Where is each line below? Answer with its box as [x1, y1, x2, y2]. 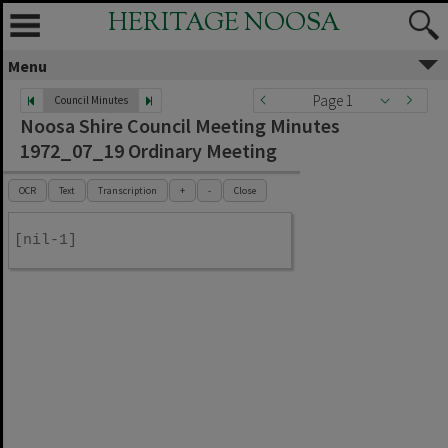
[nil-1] [14, 232, 77, 249]
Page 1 [313, 91, 353, 110]
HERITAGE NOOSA [108, 6, 340, 42]
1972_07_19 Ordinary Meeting [20, 138, 277, 163]
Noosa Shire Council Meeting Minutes [20, 113, 340, 138]
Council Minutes [54, 93, 128, 107]
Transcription [98, 184, 157, 197]
